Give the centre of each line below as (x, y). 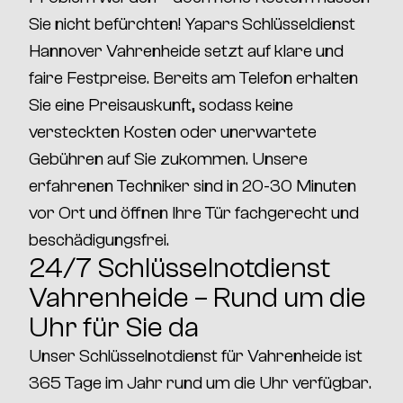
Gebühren (66, 159)
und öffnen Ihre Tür (160, 213)
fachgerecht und (297, 213)
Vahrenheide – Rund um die (197, 298)
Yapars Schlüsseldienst (270, 24)
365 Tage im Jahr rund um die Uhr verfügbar (199, 383)
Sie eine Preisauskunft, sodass (142, 105)
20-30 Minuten (299, 186)
